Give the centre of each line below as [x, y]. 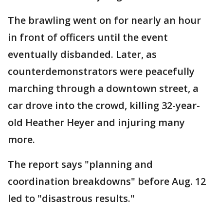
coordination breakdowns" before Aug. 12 [107, 181]
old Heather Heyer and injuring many [96, 122]
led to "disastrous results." [71, 198]
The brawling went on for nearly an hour [104, 20]
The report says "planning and [80, 164]
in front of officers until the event [88, 37]
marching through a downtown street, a [103, 88]
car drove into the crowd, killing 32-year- [104, 105]
